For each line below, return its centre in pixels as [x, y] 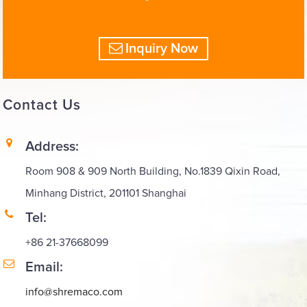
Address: [52, 146]
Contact [31, 106]
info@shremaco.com [74, 292]
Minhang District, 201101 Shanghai [106, 193]
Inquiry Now [162, 49]
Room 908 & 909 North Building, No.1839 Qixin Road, [153, 171]
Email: [45, 267]
